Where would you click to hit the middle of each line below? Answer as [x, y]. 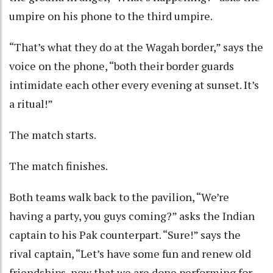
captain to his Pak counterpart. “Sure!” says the [125, 235]
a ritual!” [31, 104]
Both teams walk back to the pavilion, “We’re [119, 197]
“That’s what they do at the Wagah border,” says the [136, 47]
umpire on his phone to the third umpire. [111, 16]
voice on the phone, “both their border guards [122, 66]
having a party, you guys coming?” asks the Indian [132, 216]
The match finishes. [58, 166]
